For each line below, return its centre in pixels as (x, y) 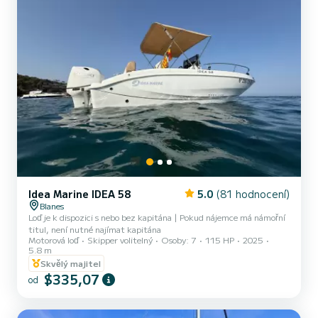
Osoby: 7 (179, 240)
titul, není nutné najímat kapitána (95, 229)
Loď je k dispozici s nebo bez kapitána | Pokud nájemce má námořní (157, 217)
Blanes (52, 205)
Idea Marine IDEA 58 (79, 194)
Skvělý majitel (71, 263)
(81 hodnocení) (253, 194)
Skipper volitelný (120, 240)
